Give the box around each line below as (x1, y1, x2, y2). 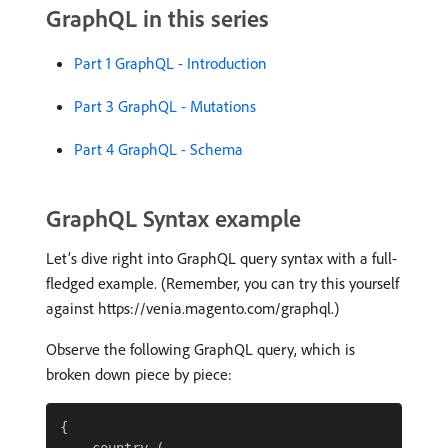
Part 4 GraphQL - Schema (74, 139, 243, 160)
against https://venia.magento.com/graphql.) (46, 298, 339, 319)
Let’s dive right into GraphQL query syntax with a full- (46, 248, 397, 269)
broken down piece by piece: (46, 364, 232, 385)
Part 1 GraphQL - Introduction (74, 53, 267, 74)
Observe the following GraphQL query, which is (46, 339, 355, 360)
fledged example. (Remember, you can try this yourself (46, 273, 399, 294)
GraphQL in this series (46, 3, 269, 34)
